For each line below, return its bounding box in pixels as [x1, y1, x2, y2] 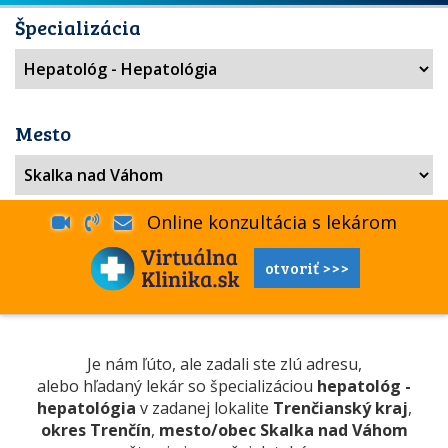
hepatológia [36, 397, 136, 419]
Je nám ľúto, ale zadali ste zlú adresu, [86, 353, 362, 375]
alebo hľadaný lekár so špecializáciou [37, 375, 317, 397]
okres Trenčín [40, 419, 151, 441]
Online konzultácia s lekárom [131, 210, 397, 234]
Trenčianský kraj [272, 397, 408, 419]
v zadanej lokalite [135, 397, 273, 419]
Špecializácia [15, 13, 141, 41]
